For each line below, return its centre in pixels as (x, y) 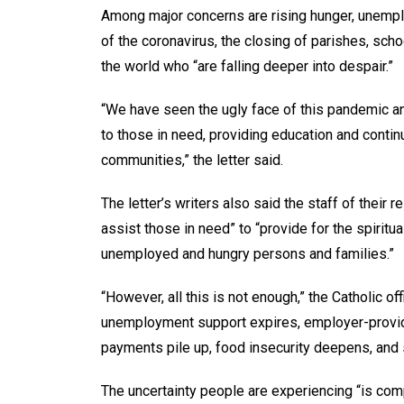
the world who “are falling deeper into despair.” (247, 66)
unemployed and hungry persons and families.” (248, 253)
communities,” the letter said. (192, 160)
